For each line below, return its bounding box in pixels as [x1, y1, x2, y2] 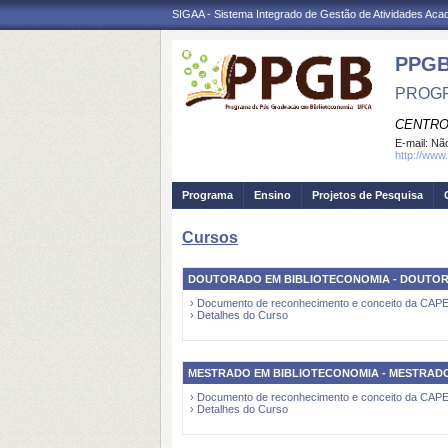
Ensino [254, 189, 291, 201]
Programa [182, 189, 233, 201]
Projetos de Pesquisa [312, 189, 423, 201]
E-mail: [395, 137, 431, 149]
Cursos [182, 229, 238, 246]
